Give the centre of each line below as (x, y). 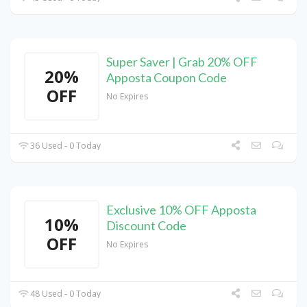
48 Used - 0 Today (65, 294)
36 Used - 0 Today (65, 146)
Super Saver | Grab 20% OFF (182, 62)
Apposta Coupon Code (167, 78)
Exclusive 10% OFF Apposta (181, 210)
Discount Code (146, 226)
